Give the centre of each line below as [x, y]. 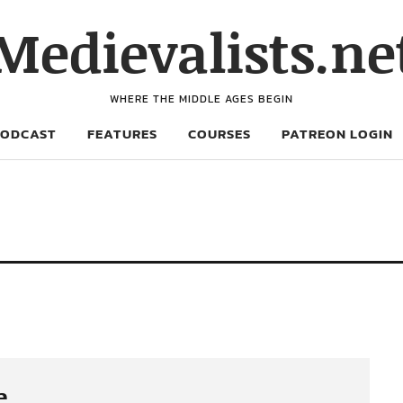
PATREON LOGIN [337, 134]
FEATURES [122, 134]
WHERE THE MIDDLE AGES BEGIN [201, 99]
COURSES [219, 134]
